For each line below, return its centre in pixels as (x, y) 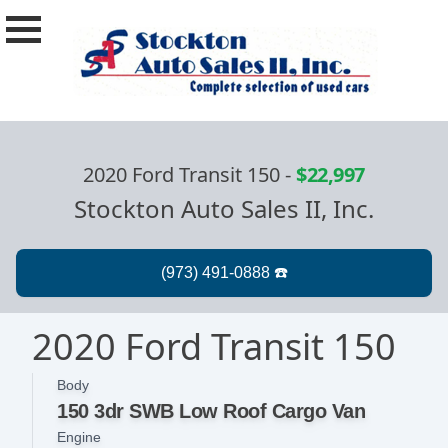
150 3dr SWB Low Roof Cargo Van (211, 411)
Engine (79, 437)
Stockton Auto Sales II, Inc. (224, 209)
